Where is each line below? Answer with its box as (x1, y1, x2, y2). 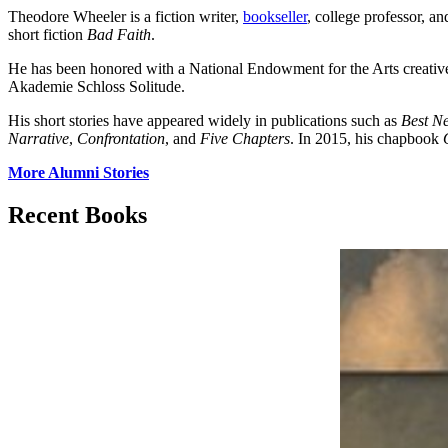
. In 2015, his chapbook (290, 129, 443, 147)
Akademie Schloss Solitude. (8, 77, 185, 95)
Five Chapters (200, 129, 290, 147)
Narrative (8, 129, 69, 147)
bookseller (243, 7, 307, 25)
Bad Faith (87, 25, 151, 43)
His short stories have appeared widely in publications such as (8, 111, 401, 129)
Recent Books (8, 201, 147, 228)
